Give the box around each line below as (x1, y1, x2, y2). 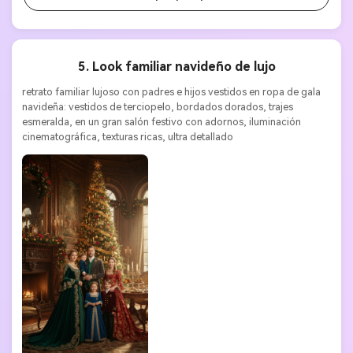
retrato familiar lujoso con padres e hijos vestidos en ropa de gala (21, 85, 321, 98)
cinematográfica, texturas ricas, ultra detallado (21, 130, 233, 143)
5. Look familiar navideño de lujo (77, 59, 276, 75)
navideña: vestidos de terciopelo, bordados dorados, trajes (21, 100, 293, 113)
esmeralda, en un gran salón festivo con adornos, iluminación (21, 115, 301, 128)
